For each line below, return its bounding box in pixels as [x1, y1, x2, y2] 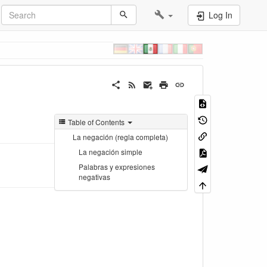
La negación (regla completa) [73, 132, 168, 142]
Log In [206, 9, 232, 21]
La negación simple [79, 147, 142, 157]
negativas [79, 172, 110, 182]
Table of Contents [68, 116, 125, 127]
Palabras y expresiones [79, 162, 155, 172]
